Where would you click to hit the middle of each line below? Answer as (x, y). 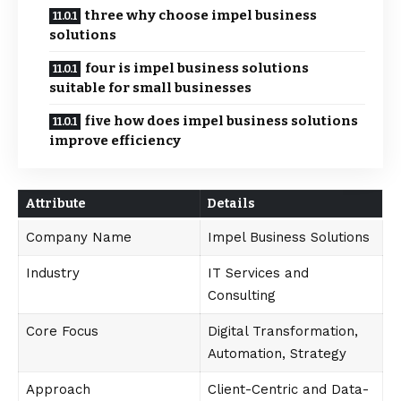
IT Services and (258, 273)
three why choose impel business (201, 15)
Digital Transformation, (282, 331)
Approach (58, 389)
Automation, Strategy (277, 354)
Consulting (241, 295)
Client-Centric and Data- (288, 389)
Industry (52, 273)
